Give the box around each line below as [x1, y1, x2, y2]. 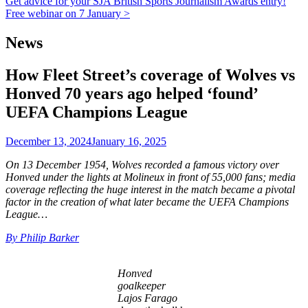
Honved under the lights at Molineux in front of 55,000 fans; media [5, 170, 296, 183]
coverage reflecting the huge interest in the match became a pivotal [5, 183, 295, 195]
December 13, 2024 [5, 135, 91, 147]
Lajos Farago [118, 291, 177, 304]
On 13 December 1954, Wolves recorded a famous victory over [5, 158, 279, 170]
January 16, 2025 [91, 135, 166, 147]
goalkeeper [118, 279, 166, 291]
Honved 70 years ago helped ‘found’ [5, 84, 257, 102]
